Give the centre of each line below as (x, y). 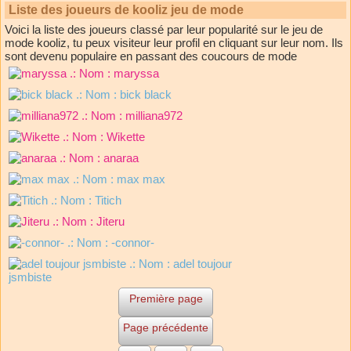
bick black (146, 95)
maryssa (136, 74)
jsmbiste (30, 277)
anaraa (121, 158)
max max (141, 179)
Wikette (126, 137)
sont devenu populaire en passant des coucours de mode (151, 56)
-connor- (133, 243)
